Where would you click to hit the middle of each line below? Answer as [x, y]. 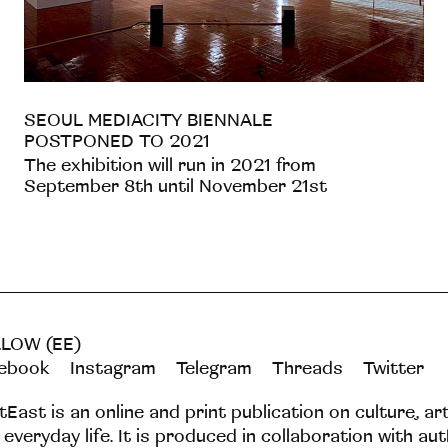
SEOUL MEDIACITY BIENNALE [148, 120]
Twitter [393, 368]
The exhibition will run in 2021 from [170, 165]
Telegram [214, 368]
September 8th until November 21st [175, 186]
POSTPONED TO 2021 [117, 141]
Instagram [113, 368]
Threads [307, 368]
